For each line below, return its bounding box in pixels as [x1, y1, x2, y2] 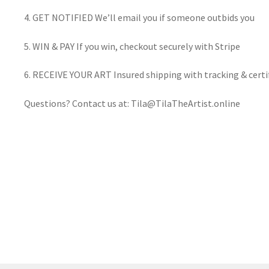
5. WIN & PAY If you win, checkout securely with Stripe [24, 40, 240, 52]
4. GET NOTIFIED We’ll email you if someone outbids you [24, 11, 255, 24]
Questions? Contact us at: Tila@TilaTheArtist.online [24, 97, 240, 109]
